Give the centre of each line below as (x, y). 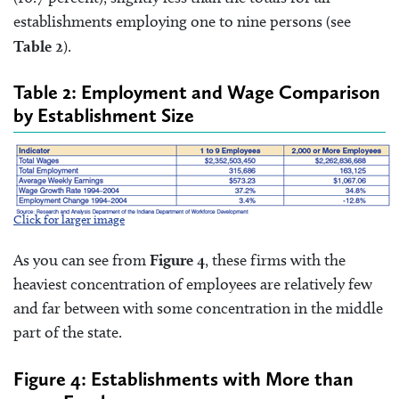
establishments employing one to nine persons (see (182, 21)
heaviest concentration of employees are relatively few (193, 285)
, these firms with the (275, 261)
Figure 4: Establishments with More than (183, 379)
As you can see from (81, 261)
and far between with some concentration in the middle (198, 309)
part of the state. (68, 333)
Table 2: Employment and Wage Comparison (197, 93)
